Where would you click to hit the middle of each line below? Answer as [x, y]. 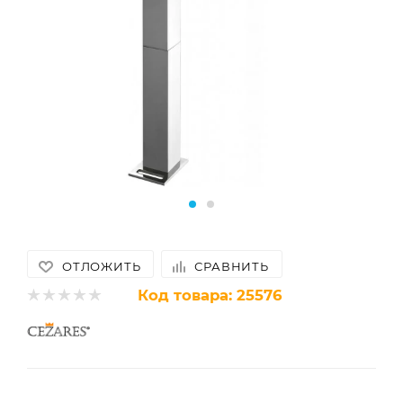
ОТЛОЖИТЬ [102, 266]
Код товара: [185, 295]
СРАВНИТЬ [232, 266]
